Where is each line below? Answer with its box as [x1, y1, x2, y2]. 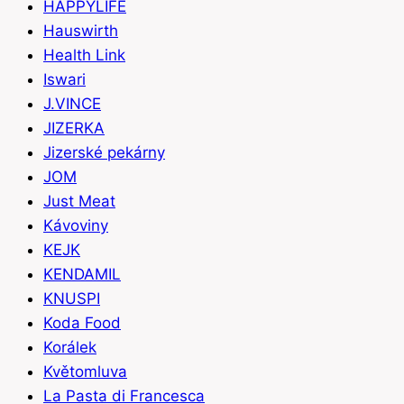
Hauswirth [43, 22, 118, 41]
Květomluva [43, 363, 127, 381]
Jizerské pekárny [43, 143, 165, 162]
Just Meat [43, 192, 115, 211]
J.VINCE [43, 95, 101, 114]
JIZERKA [43, 119, 105, 138]
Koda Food [43, 314, 121, 333]
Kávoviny [43, 216, 108, 235]
